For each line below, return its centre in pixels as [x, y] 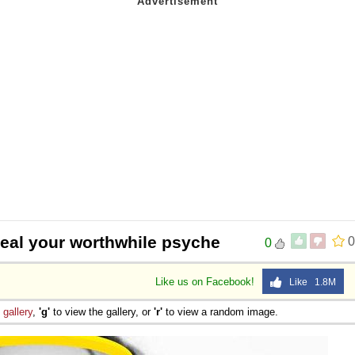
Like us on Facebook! [206, 281]
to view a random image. [220, 311]
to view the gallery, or [102, 311]
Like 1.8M [309, 282]
